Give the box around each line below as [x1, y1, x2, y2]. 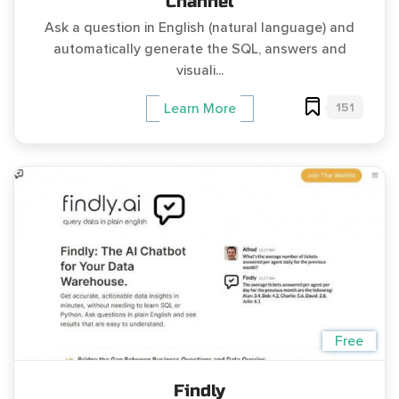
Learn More [163, 99, 236, 118]
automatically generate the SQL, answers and [53, 39, 346, 58]
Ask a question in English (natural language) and [45, 18, 354, 37]
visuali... [175, 61, 224, 79]
